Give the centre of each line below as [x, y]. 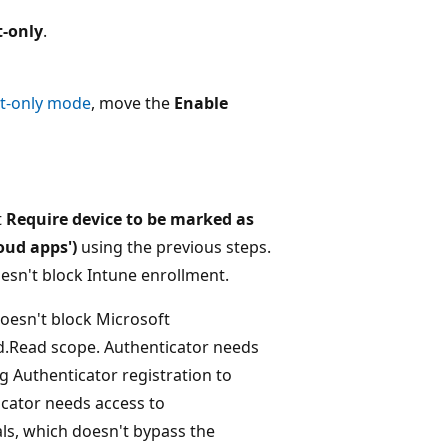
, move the [132, 102]
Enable [201, 102]
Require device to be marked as [130, 218]
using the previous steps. [174, 246]
